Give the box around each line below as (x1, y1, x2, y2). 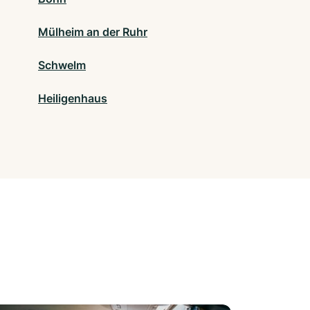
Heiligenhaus (38, 91, 107, 106)
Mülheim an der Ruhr (38, 25, 147, 39)
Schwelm (38, 58, 86, 73)
